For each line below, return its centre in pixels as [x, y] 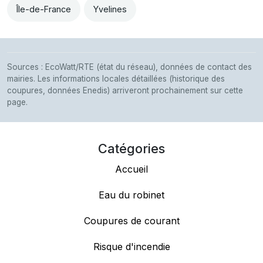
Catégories [131, 149]
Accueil [131, 169]
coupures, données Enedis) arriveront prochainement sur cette [125, 91]
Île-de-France [44, 9]
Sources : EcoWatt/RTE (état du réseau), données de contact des [129, 67]
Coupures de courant [131, 221]
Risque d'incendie [131, 247]
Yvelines [110, 9]
